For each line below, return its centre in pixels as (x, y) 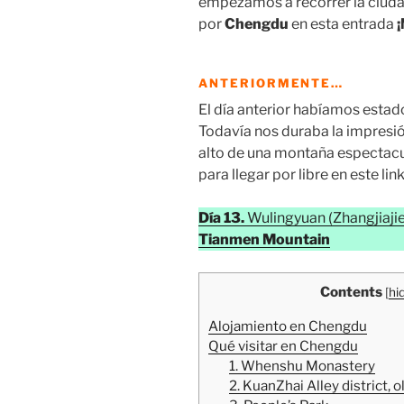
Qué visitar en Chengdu (283, 345)
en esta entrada (343, 24)
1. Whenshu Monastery (302, 365)
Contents (351, 292)
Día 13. (221, 218)
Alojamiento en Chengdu (288, 326)
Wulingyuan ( (289, 218)
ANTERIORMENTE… (271, 83)
